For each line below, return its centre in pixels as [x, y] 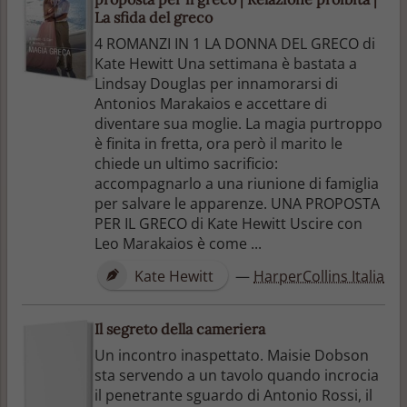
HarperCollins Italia [319, 276]
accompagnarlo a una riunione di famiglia [237, 183]
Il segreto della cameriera [180, 328]
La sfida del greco [154, 17]
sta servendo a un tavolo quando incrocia [237, 375]
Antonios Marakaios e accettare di [211, 103]
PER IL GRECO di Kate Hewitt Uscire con [228, 223]
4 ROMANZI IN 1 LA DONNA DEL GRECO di [235, 43]
